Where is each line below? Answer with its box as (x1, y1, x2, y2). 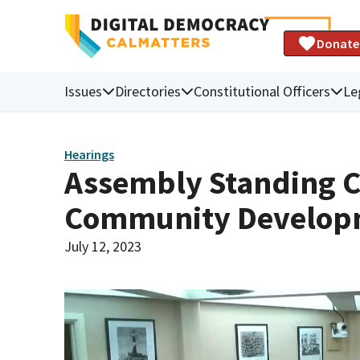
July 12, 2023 (64, 236, 141, 256)
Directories (115, 81, 181, 100)
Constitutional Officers (194, 81, 330, 100)
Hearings (64, 146, 114, 163)
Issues (64, 81, 102, 100)
